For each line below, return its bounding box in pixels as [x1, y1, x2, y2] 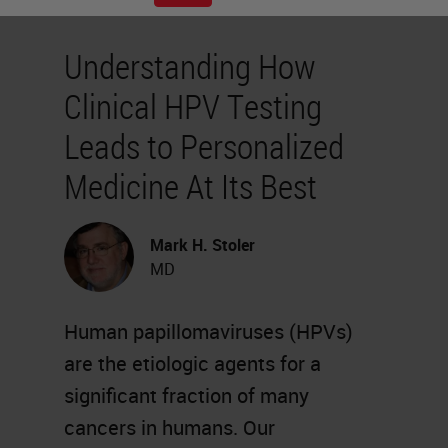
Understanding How [64, 43, 316, 89]
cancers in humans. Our [64, 414, 275, 441]
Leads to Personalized [64, 123, 344, 169]
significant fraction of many [64, 382, 309, 409]
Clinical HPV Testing [64, 83, 322, 129]
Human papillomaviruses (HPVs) [64, 318, 353, 345]
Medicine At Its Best [64, 163, 317, 209]
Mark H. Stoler [150, 234, 255, 256]
